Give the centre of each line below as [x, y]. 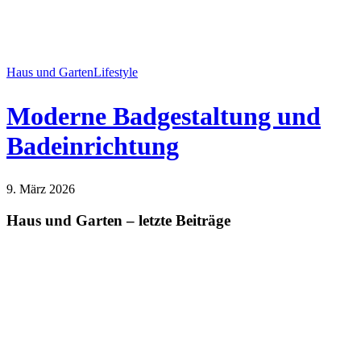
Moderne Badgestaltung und [164, 116]
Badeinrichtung [93, 145]
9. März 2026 [41, 189]
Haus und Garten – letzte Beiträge [118, 221]
